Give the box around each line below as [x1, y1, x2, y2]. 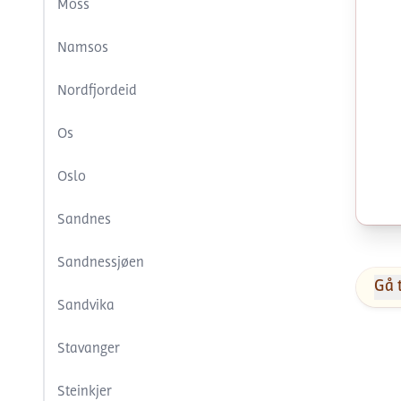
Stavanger [57, 342, 120, 357]
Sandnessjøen [57, 256, 144, 271]
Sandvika [57, 299, 115, 314]
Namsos [57, 41, 108, 56]
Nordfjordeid [57, 84, 137, 99]
